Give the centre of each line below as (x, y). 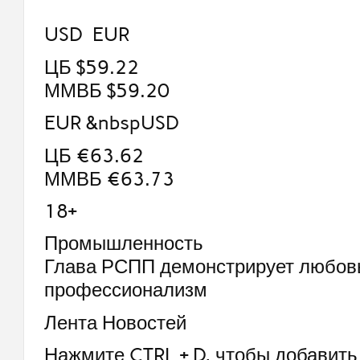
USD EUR (86, 35)
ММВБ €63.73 (109, 178)
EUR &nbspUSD (111, 123)
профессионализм (125, 290)
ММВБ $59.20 (106, 90)
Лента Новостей (115, 322)
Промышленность (123, 243)
